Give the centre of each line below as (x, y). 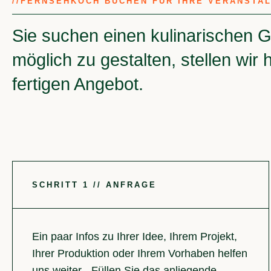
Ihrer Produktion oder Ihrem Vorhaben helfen (140, 254)
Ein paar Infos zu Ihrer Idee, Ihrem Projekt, (135, 237)
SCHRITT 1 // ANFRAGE (94, 185)
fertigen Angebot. (78, 84)
